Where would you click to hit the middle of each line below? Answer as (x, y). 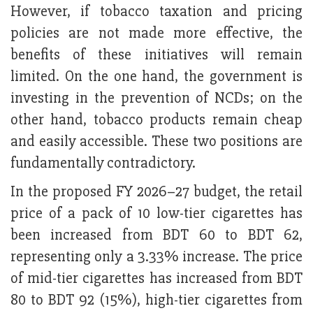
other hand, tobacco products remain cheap (156, 120)
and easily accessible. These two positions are (156, 142)
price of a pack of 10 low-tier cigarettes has (156, 214)
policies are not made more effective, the (156, 34)
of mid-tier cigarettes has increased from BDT (156, 279)
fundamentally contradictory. (103, 163)
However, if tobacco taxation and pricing (156, 12)
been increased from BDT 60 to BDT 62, (156, 235)
